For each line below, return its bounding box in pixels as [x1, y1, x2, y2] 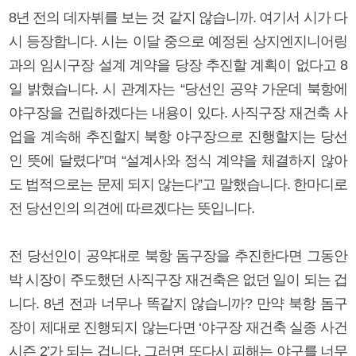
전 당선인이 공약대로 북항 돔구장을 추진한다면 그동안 [9, 247, 347, 264]
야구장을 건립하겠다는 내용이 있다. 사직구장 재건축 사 [9, 104, 347, 121]
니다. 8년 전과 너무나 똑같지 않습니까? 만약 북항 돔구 [9, 295, 347, 311]
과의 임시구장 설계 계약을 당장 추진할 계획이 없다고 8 [9, 56, 347, 73]
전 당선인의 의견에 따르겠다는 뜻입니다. [9, 199, 254, 216]
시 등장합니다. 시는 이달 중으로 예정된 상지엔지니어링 [9, 33, 347, 49]
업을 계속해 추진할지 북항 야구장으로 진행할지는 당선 [9, 128, 347, 145]
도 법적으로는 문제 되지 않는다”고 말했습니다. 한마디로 [9, 176, 347, 192]
